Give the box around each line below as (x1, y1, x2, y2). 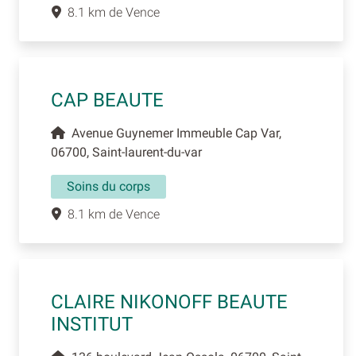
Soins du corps (67, 179, 150, 195)
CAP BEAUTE (51, 89, 164, 112)
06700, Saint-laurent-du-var (51, 145, 202, 161)
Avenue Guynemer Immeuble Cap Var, (65, 126, 281, 141)
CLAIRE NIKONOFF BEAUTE (51, 291, 288, 314)
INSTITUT (51, 313, 133, 336)
